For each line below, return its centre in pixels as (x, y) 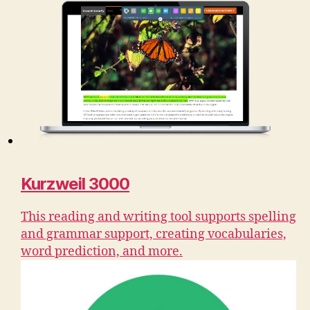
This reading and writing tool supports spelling (158, 217)
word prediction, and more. (102, 252)
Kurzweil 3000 (75, 184)
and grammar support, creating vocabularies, (154, 235)
